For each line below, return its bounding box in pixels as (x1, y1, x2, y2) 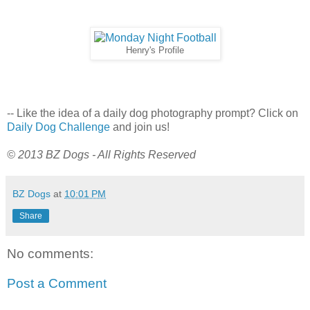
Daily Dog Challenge (7, 121, 110, 134)
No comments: (7, 246, 93, 261)
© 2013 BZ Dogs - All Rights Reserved (7, 149, 196, 161)
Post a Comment (7, 276, 107, 291)
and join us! (110, 121, 170, 134)
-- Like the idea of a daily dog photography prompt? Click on (7, 107, 298, 120)
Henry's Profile (126, 45, 184, 55)
